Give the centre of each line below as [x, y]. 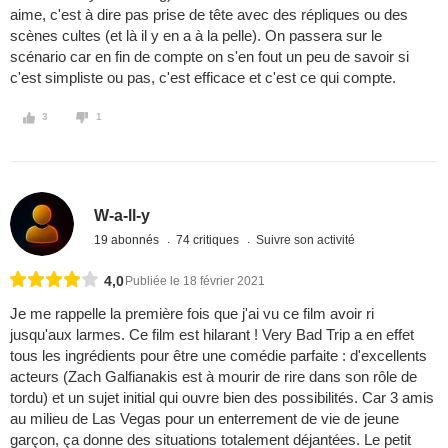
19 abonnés [128, 239]
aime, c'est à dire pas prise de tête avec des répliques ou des [209, 15]
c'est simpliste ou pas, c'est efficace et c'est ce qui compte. [203, 78]
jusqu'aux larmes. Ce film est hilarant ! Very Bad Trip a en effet [212, 335]
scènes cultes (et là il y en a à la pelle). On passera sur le [196, 36]
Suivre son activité [306, 239]
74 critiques [209, 239]
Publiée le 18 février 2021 [195, 281]
